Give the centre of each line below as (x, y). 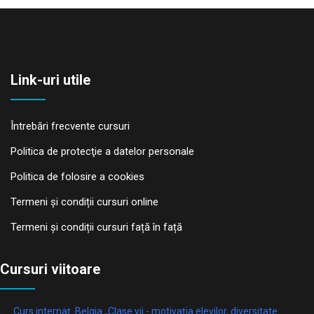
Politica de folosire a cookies (77, 176)
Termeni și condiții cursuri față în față (96, 227)
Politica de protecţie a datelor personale (102, 151)
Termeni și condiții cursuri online (84, 202)
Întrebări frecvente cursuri (70, 126)
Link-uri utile (50, 80)
